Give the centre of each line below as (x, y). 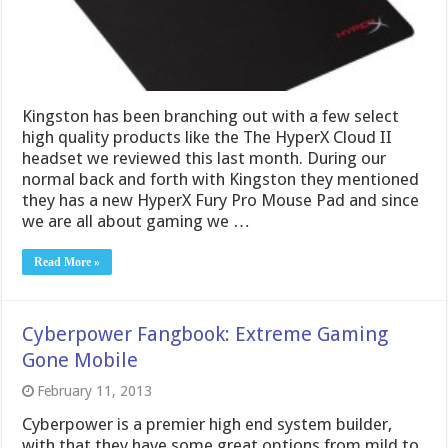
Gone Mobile (80, 359)
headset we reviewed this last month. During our (204, 157)
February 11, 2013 (95, 390)
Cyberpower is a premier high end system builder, (207, 423)
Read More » (67, 261)
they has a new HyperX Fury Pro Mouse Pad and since (221, 199)
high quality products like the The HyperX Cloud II (207, 136)
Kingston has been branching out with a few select (211, 115)
